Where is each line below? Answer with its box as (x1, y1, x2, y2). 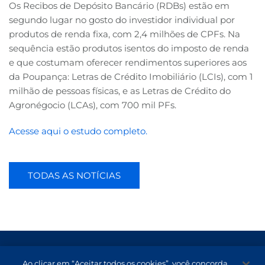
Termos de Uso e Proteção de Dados (9, 249, 138, 258)
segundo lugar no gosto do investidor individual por (9, 14, 235, 26)
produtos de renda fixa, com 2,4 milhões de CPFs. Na (9, 28, 240, 40)
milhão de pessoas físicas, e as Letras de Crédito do (9, 85, 231, 97)
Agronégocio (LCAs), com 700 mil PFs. (9, 99, 176, 111)
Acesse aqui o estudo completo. (9, 125, 147, 137)
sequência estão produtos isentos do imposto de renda (9, 43, 249, 54)
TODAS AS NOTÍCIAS (28, 170, 121, 182)
